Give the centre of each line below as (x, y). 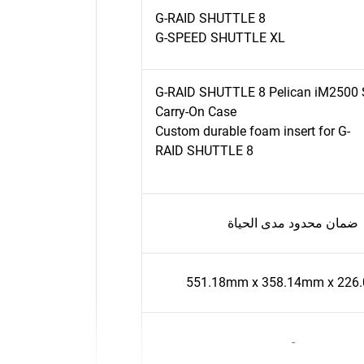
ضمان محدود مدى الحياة (293, 223)
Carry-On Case (196, 112)
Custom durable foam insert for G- (253, 131)
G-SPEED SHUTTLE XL (220, 38)
